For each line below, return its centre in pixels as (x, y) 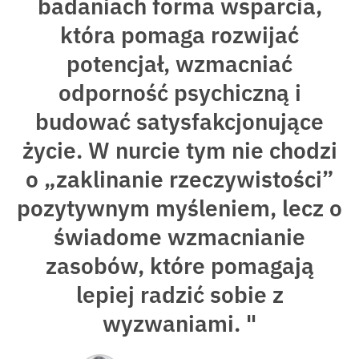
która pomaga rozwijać (179, 35)
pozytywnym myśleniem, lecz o (179, 208)
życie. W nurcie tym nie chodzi (179, 151)
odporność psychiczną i (179, 93)
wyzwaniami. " (179, 324)
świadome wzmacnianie (179, 237)
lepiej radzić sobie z (179, 295)
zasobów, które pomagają (179, 266)
